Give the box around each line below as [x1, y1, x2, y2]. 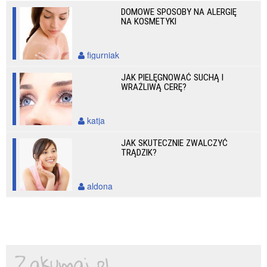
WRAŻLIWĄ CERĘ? [121, 82, 187, 92]
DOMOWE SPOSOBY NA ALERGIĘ [121, 7, 237, 17]
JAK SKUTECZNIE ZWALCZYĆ [121, 138, 228, 148]
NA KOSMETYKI [121, 16, 177, 27]
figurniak [85, 49, 119, 61]
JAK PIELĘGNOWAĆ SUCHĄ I [121, 72, 224, 83]
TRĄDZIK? [121, 147, 157, 158]
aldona [85, 180, 113, 192]
